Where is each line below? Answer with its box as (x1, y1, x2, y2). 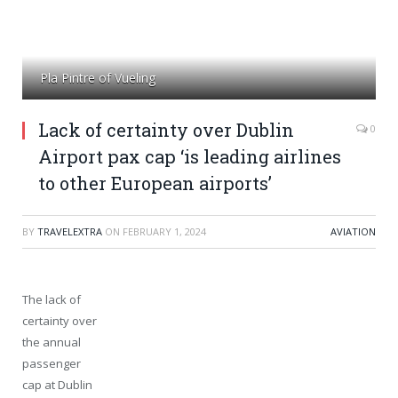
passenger (22, 354, 81, 371)
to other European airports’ (38, 171, 272, 195)
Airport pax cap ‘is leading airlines (38, 144, 341, 168)
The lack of (22, 291, 81, 307)
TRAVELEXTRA (37, 224, 102, 238)
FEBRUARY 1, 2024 (123, 224, 206, 238)
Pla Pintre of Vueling (40, 68, 155, 86)
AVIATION (330, 224, 376, 238)
